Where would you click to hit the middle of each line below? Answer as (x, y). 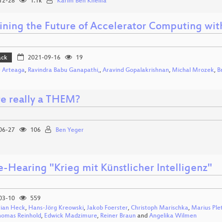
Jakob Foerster (107, 208)
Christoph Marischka (160, 208)
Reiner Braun (118, 216)
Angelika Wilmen (173, 216)
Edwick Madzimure (71, 216)
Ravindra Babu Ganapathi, (64, 70)
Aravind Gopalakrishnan (136, 70)
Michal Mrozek (193, 70)
